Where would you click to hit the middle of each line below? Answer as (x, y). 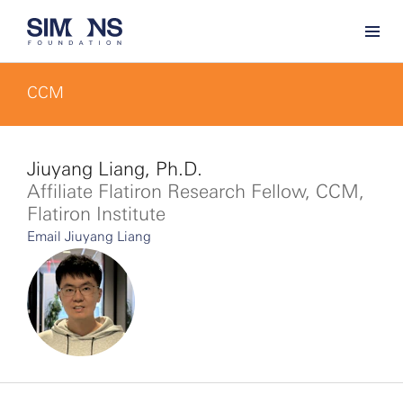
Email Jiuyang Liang (89, 237)
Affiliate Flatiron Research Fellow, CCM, (196, 191)
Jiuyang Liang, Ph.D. (115, 169)
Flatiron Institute (96, 214)
